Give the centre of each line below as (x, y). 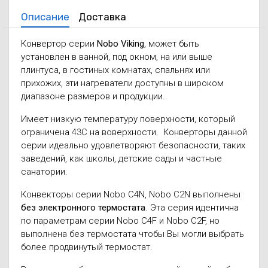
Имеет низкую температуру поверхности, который (128, 119)
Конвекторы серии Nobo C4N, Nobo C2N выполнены (131, 194)
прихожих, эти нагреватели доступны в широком (122, 83)
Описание (45, 17)
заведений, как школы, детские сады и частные (121, 159)
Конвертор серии (59, 44)
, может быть (172, 44)
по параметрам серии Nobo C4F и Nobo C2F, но (120, 221)
